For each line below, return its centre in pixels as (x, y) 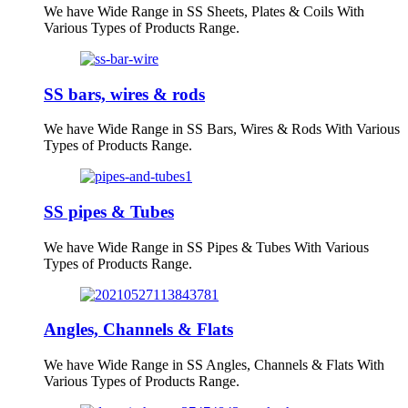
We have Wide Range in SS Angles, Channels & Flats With (214, 365)
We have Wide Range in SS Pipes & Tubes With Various (206, 247)
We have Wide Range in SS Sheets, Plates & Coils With (204, 11)
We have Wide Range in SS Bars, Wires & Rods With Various (222, 129)
